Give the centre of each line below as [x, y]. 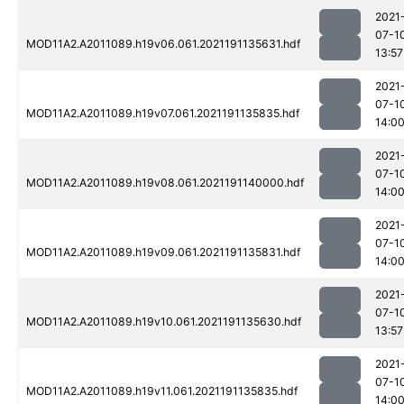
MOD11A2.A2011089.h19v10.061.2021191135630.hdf [164, 322]
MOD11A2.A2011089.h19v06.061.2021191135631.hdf [163, 44]
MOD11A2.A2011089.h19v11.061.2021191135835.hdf [162, 391]
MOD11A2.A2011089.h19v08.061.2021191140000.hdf [165, 183]
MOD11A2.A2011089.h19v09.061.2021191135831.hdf [163, 252]
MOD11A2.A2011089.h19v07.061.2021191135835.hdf [163, 114]
